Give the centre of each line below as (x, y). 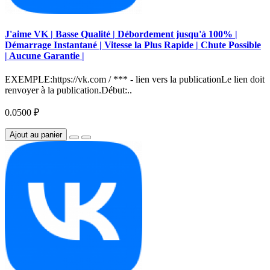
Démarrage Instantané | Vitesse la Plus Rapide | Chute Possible (133, 45)
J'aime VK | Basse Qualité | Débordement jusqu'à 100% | (121, 34)
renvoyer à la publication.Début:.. (68, 90)
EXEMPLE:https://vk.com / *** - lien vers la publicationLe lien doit (135, 80)
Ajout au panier (36, 135)
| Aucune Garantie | (45, 55)
